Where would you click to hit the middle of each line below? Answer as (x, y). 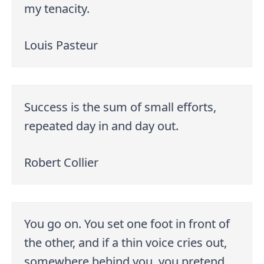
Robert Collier (62, 162)
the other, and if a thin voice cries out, (126, 243)
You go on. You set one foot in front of (127, 224)
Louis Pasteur (61, 45)
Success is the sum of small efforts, (121, 107)
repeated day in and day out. (102, 126)
